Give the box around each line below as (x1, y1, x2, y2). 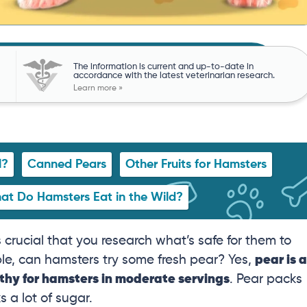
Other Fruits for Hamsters (125, 158, 267, 171)
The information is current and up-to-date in (73, 62, 254, 72)
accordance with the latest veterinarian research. (73, 71, 275, 81)
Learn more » (73, 84, 123, 93)
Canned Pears (27, 158, 106, 171)
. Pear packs (230, 273, 302, 286)
